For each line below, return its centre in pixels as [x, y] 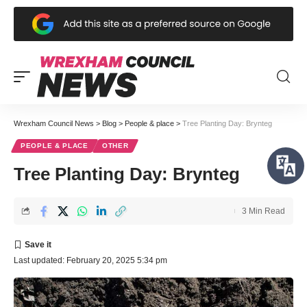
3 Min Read [263, 211]
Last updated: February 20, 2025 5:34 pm [90, 260]
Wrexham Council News [54, 123]
